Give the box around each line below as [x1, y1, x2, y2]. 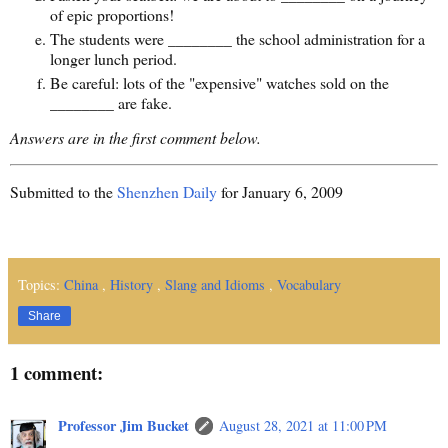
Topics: [18, 274, 64, 294]
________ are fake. [50, 91, 172, 113]
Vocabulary [277, 274, 341, 294]
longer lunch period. [50, 47, 177, 69]
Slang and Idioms [165, 274, 269, 294]
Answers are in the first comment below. [10, 127, 261, 149]
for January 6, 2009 [217, 181, 343, 203]
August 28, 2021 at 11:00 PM [219, 416, 387, 436]
